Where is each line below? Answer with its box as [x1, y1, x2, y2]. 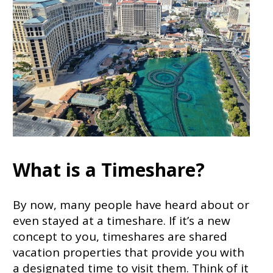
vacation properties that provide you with [12, 244, 244, 261]
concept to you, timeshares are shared [12, 229, 227, 245]
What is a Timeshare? [12, 157, 205, 183]
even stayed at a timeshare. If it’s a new [12, 213, 230, 229]
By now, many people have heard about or [12, 197, 249, 213]
